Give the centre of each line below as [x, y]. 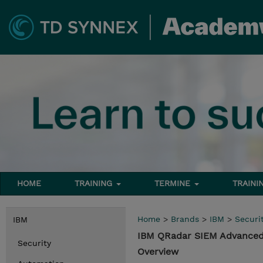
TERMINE [174, 183]
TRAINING [95, 183]
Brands [185, 219]
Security [34, 243]
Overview [158, 252]
